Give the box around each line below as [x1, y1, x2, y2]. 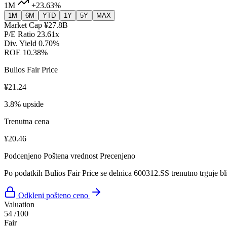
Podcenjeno [4, 152, 42, 161]
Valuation [4, 200, 34, 209]
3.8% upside [4, 100, 44, 109]
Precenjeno [100, 152, 135, 161]
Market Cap [4, 21, 42, 30]
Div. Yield [4, 39, 36, 48]
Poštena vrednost [44, 152, 98, 161]
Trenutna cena [4, 117, 49, 126]
